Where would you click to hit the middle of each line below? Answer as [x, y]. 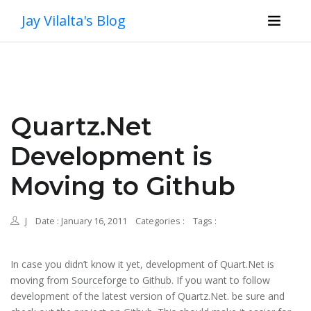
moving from [41, 280]
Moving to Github [123, 186]
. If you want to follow [221, 280]
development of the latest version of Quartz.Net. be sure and [148, 296]
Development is [111, 156]
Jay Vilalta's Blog [74, 20]
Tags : [205, 221]
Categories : [160, 221]
